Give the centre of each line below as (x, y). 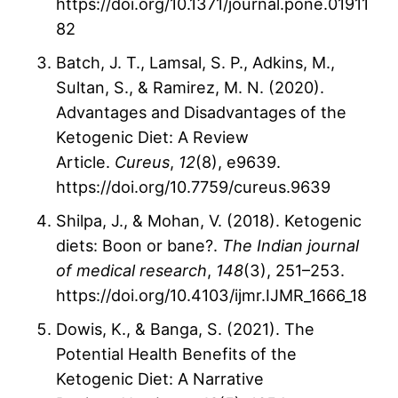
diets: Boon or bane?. (139, 246)
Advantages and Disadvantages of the (201, 112)
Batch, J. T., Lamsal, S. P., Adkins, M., (195, 63)
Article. (85, 162)
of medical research (131, 271)
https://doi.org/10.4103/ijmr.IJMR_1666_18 (211, 295)
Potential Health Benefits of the (176, 354)
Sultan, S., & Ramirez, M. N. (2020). (190, 88)
